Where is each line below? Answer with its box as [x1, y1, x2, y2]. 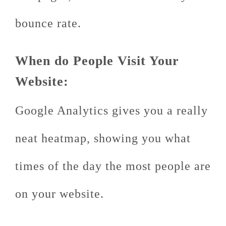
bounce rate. [15, 17, 81, 30]
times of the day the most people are [15, 159, 211, 173]
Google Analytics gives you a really [15, 104, 208, 117]
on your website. [15, 187, 104, 200]
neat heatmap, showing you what [15, 132, 191, 145]
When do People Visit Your [15, 53, 179, 68]
